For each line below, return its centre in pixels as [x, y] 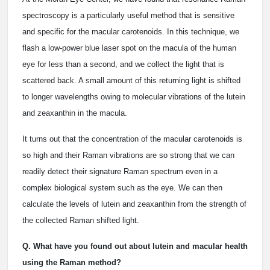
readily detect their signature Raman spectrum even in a [120, 171]
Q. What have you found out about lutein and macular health [135, 246]
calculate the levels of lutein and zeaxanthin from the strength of [134, 204]
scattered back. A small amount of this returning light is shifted [131, 80]
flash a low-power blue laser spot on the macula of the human [129, 48]
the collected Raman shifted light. [81, 220]
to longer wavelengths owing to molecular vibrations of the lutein [134, 97]
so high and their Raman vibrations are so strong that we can [128, 155]
